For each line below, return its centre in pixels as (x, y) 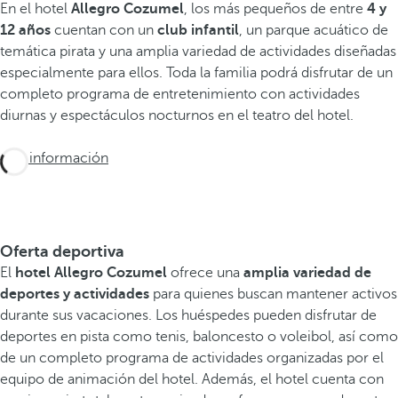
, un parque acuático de (314, 30)
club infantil (198, 30)
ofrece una (205, 272)
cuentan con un (106, 30)
